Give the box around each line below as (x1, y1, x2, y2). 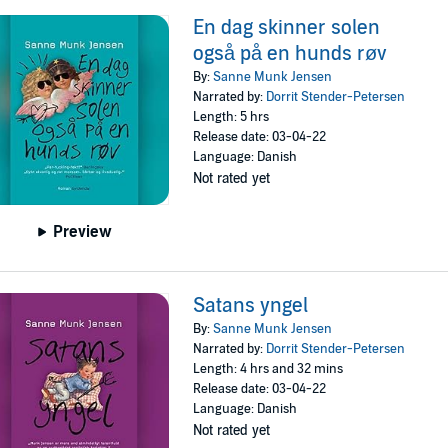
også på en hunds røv (193, 42, 388, 67)
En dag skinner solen (193, 16, 381, 41)
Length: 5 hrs (193, 109, 270, 126)
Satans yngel (193, 293, 309, 318)
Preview (53, 221, 113, 242)
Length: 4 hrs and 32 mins (193, 360, 344, 377)
